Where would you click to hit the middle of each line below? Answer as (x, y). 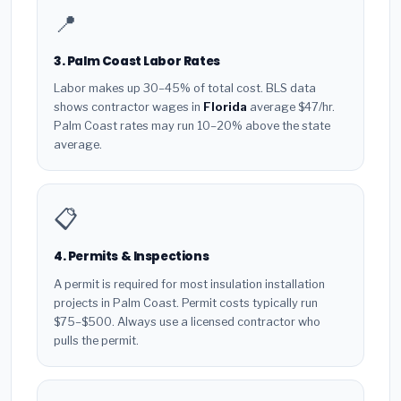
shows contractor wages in (128, 107)
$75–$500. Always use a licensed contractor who (187, 321)
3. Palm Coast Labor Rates (137, 61)
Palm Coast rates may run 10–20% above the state (192, 126)
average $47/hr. (291, 107)
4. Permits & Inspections (132, 257)
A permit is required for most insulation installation (189, 284)
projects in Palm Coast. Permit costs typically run (186, 303)
